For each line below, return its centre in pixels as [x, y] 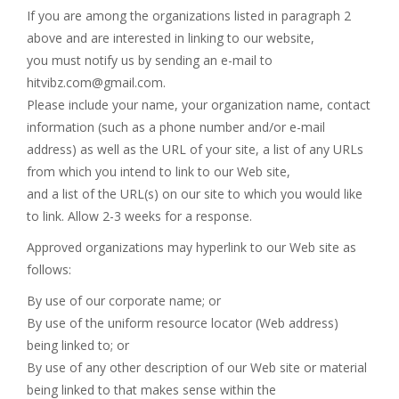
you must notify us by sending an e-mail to [150, 60]
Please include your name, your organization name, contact [199, 105]
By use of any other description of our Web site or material [197, 367]
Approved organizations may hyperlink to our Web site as [191, 247]
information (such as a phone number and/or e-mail [176, 127]
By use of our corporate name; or [124, 301]
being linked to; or [78, 345]
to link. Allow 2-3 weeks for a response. [139, 216]
